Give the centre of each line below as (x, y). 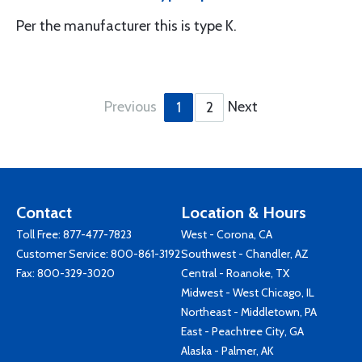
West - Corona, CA (227, 234)
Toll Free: (40, 234)
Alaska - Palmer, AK (227, 351)
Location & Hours (244, 213)
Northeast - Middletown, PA (249, 312)
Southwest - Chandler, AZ (245, 254)
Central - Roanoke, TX (235, 273)
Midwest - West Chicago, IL (248, 293)
